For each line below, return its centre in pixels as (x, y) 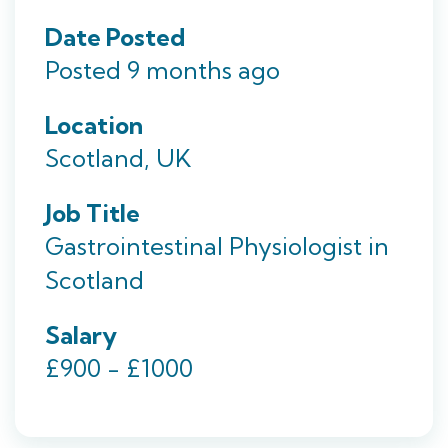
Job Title (92, 213)
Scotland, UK (118, 158)
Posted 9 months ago (162, 70)
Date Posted (115, 37)
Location (94, 125)
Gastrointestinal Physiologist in (217, 246)
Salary (81, 335)
